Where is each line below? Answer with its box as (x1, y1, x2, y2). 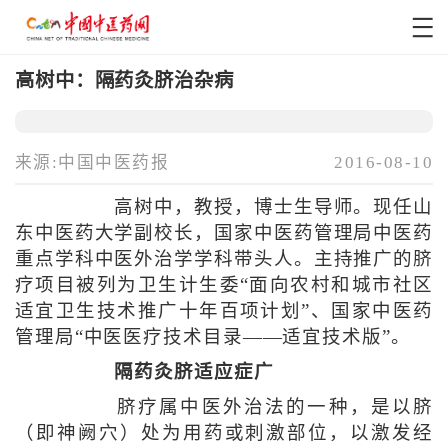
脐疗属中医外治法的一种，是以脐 (74, 397, 434, 418)
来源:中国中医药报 (14, 153, 170, 173)
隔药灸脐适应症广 (114, 362, 274, 383)
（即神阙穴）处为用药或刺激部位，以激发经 (14, 423, 434, 444)
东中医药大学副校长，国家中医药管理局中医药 (14, 223, 434, 244)
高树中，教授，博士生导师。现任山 (74, 197, 434, 218)
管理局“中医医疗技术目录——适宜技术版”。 (14, 327, 411, 348)
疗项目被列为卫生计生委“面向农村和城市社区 (14, 275, 434, 296)
